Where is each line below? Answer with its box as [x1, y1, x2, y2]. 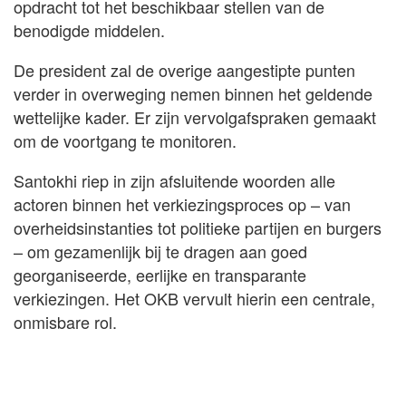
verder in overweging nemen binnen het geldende [14, 82, 372, 106]
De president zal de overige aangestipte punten [14, 58, 355, 82]
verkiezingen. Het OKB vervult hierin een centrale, [14, 286, 375, 311]
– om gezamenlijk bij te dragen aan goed [14, 239, 307, 264]
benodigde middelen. [14, 18, 165, 43]
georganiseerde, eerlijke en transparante [14, 263, 306, 287]
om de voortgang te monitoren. [14, 129, 237, 153]
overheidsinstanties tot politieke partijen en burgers [14, 216, 382, 240]
